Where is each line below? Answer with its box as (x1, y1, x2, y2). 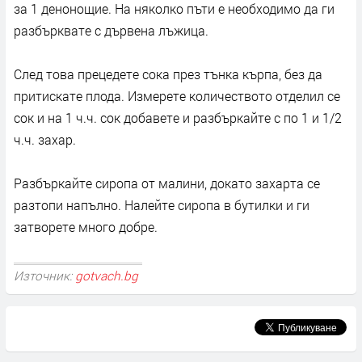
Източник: (14, 267, 75, 284)
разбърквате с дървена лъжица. (14, 22, 208, 40)
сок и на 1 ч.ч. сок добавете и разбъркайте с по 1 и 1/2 (14, 109, 342, 127)
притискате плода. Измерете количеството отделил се (14, 87, 340, 105)
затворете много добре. (14, 218, 158, 236)
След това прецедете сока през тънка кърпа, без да (14, 65, 322, 83)
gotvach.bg (75, 267, 138, 284)
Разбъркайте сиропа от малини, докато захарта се (14, 175, 320, 192)
